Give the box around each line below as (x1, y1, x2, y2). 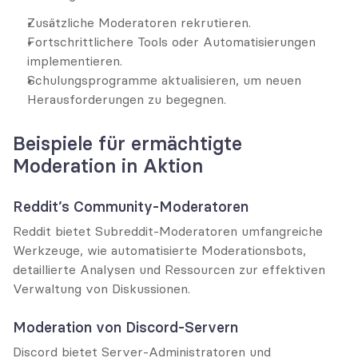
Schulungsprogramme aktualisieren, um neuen (27, 72, 301, 88)
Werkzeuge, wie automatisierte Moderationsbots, (13, 242, 306, 258)
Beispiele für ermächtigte (13, 132, 242, 155)
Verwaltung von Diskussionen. (13, 280, 190, 296)
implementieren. (27, 53, 122, 69)
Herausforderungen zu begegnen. (27, 91, 226, 107)
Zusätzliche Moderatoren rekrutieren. (27, 14, 251, 30)
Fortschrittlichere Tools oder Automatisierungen (27, 34, 316, 50)
